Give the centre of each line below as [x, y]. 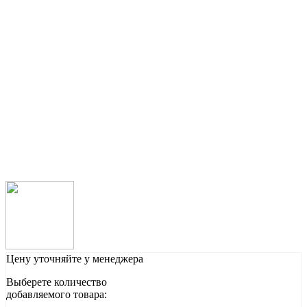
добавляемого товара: [57, 295]
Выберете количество [57, 282]
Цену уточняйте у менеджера [75, 259]
